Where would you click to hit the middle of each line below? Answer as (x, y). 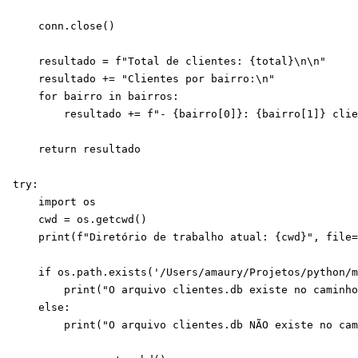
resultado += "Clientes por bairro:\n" (144, 79)
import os (54, 202)
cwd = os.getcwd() (80, 219)
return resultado (77, 149)
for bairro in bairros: (96, 96)
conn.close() (64, 26)
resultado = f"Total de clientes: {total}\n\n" (169, 61)
